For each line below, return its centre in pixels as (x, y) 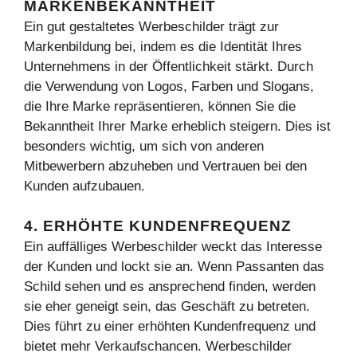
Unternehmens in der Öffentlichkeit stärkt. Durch (169, 66)
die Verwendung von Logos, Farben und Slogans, (169, 86)
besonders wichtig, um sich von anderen (144, 146)
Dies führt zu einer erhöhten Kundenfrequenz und (170, 326)
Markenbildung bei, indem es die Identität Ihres (163, 46)
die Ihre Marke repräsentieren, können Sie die (160, 106)
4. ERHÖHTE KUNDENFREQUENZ (158, 226)
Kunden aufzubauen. (84, 186)
